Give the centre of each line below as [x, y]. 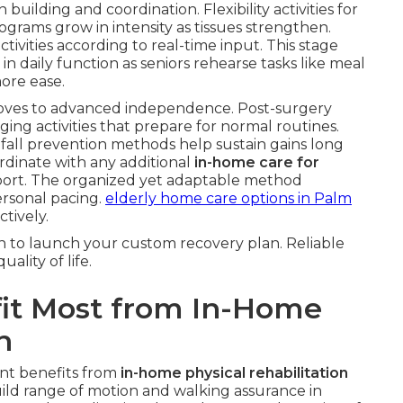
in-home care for [257, 162]
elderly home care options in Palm [228, 198]
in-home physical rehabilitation [234, 373]
